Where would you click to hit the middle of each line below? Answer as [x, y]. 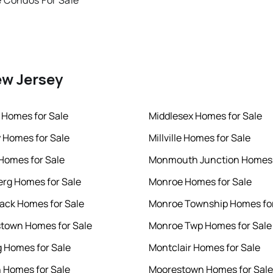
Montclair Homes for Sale [204, 248]
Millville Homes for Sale [200, 138]
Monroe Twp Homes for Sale [210, 226]
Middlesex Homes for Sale [205, 116]
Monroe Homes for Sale [200, 182]
